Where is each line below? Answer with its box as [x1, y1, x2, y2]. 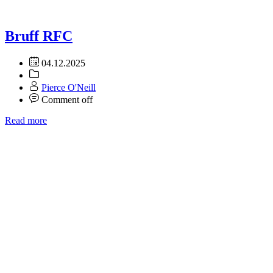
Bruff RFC [5, 27, 73, 44]
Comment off [41, 94, 93, 105]
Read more [5, 115, 47, 126]
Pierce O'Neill [41, 82, 96, 93]
